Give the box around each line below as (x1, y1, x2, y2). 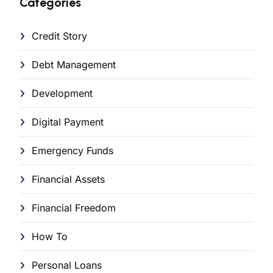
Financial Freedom (32, 201, 116, 214)
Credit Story (32, 29, 87, 42)
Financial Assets (32, 172, 105, 185)
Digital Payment (32, 115, 104, 128)
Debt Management (32, 58, 116, 71)
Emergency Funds (32, 144, 113, 157)
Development (32, 87, 93, 99)
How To (32, 230, 68, 243)
